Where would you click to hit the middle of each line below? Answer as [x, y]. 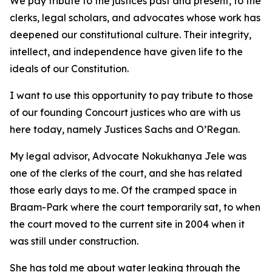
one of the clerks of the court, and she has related [126, 173]
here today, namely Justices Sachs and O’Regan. [125, 129]
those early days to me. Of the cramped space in [123, 190]
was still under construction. [74, 241]
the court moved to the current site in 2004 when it [127, 224]
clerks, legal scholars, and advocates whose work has [135, 18]
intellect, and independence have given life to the [126, 52]
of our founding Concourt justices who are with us [125, 112]
